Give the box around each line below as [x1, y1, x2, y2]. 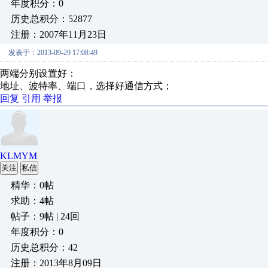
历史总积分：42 [11, 242, 78, 252]
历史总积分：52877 [11, 14, 92, 24]
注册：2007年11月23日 [11, 29, 106, 39]
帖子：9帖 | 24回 [11, 211, 80, 221]
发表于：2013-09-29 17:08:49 [8, 48, 98, 57]
